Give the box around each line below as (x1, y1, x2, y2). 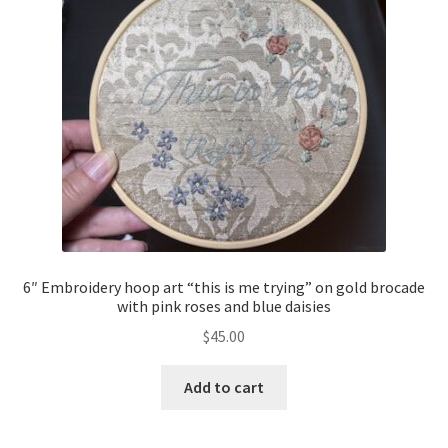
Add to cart (184, 377, 264, 398)
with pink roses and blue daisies (117, 295, 331, 316)
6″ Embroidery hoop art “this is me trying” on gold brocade (23, 276, 425, 297)
